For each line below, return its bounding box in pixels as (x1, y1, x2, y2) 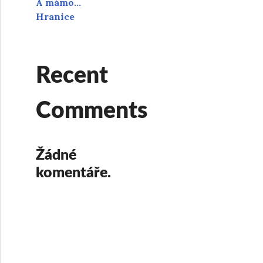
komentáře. (36, 166, 111, 180)
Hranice (36, 11, 75, 22)
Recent (36, 65, 108, 87)
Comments (36, 100, 147, 123)
